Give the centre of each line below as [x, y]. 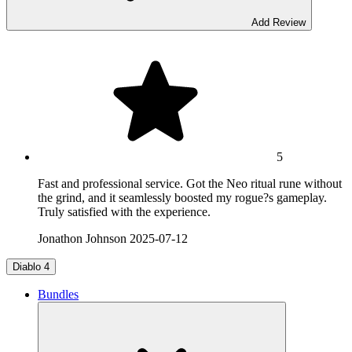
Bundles [58, 295]
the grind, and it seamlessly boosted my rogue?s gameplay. [182, 198]
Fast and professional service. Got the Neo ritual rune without [190, 184]
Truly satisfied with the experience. [124, 212]
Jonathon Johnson [82, 239]
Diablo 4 [31, 267]
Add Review [279, 23]
